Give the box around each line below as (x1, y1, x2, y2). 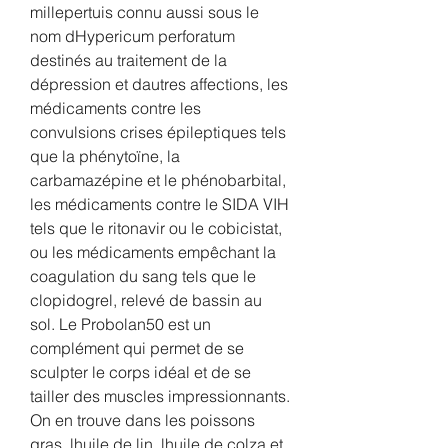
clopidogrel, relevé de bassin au (30, 289, 262, 310)
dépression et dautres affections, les (30, 73, 288, 94)
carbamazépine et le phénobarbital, (30, 169, 286, 190)
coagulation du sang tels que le (30, 265, 256, 286)
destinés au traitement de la (30, 49, 227, 70)
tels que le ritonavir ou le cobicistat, (30, 217, 282, 238)
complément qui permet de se (30, 337, 244, 358)
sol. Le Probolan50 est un (30, 313, 211, 334)
